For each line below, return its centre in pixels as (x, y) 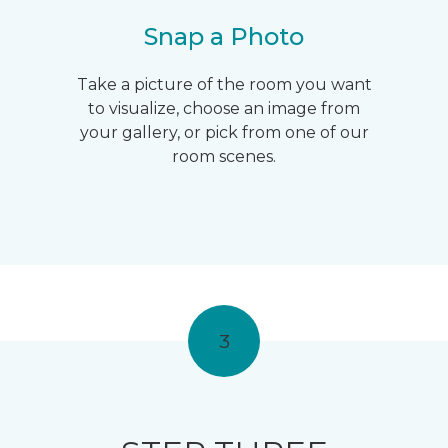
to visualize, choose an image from (224, 109)
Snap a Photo (224, 37)
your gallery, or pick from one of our (224, 133)
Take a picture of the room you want (224, 85)
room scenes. (224, 157)
